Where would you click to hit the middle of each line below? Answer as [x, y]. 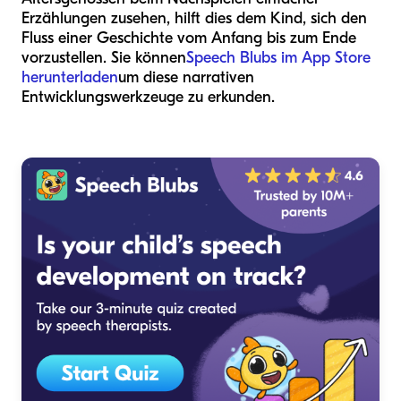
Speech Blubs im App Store [278, 57]
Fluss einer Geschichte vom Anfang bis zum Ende [189, 38]
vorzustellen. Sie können [104, 57]
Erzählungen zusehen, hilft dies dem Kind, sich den [194, 18]
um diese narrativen [186, 77]
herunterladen [70, 77]
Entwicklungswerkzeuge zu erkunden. [148, 97]
